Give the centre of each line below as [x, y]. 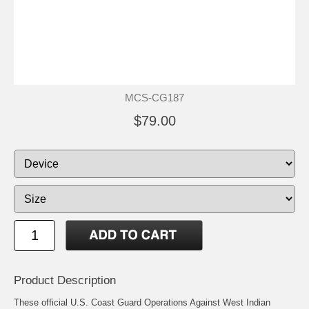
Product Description [65, 280]
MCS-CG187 [154, 97]
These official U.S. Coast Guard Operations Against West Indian [142, 302]
